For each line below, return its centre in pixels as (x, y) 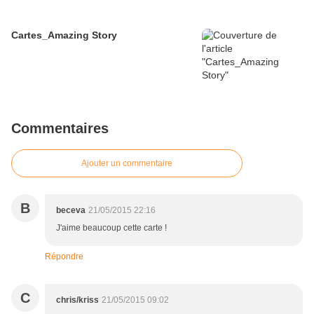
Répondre (64, 257)
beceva (71, 211)
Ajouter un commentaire (127, 164)
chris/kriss (77, 300)
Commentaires (60, 129)
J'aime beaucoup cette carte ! (111, 228)
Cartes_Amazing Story (64, 35)
